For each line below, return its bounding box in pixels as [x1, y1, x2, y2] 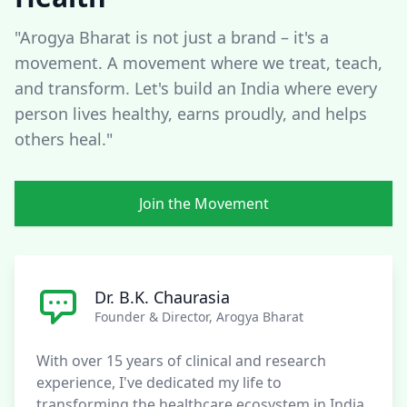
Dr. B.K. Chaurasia [94, 286, 230, 309]
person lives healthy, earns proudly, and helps [15, 103, 367, 125]
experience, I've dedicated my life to [36, 372, 282, 393]
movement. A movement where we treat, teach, [15, 52, 382, 74]
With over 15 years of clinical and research [36, 351, 326, 372]
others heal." [15, 128, 113, 151]
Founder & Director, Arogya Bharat [94, 308, 303, 326]
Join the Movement [138, 194, 269, 214]
